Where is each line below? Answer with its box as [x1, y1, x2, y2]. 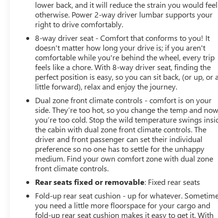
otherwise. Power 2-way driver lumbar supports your [35, 9, 213, 20]
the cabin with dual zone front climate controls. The [35, 124, 207, 135]
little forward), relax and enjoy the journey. [35, 81, 178, 92]
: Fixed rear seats [145, 177, 200, 187]
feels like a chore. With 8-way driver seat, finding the [35, 62, 211, 73]
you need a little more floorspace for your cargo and [35, 200, 211, 211]
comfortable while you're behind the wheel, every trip [35, 52, 215, 63]
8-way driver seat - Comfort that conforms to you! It [35, 33, 210, 43]
